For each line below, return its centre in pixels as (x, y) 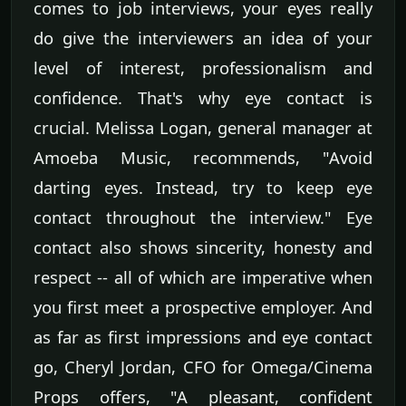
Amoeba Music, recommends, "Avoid (203, 158)
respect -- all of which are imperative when (203, 277)
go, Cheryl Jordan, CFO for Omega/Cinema (203, 367)
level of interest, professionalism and (203, 68)
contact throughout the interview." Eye (203, 217)
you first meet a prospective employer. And (203, 307)
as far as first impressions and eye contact (203, 337)
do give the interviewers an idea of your (203, 38)
